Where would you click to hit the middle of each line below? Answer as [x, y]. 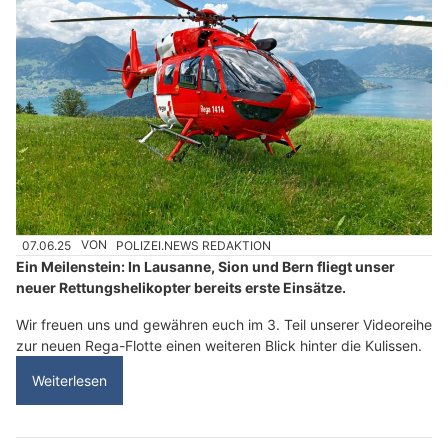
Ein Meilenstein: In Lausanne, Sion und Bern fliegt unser [205, 266]
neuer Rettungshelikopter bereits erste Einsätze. [181, 287]
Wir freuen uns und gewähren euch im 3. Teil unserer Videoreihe [224, 324]
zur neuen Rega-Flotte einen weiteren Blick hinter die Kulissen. [219, 345]
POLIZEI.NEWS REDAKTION [194, 245]
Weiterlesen [69, 380]
